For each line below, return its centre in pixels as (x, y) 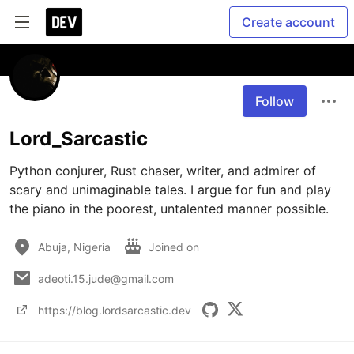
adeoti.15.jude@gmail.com (106, 278)
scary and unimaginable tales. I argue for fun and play (170, 190)
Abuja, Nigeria (74, 247)
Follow (275, 101)
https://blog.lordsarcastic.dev (115, 310)
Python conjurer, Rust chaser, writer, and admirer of (163, 171)
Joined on (175, 247)
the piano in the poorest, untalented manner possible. (169, 209)
